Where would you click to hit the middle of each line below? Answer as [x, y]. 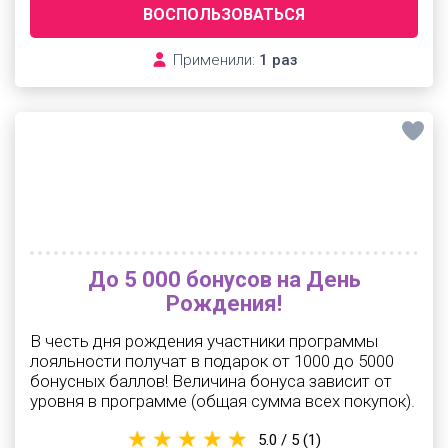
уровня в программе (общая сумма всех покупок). [222, 401]
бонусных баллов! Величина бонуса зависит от [211, 381]
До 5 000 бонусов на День [224, 279]
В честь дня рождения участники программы [204, 341]
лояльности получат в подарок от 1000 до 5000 [212, 361]
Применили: [213, 60]
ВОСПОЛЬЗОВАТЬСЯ [224, 14]
